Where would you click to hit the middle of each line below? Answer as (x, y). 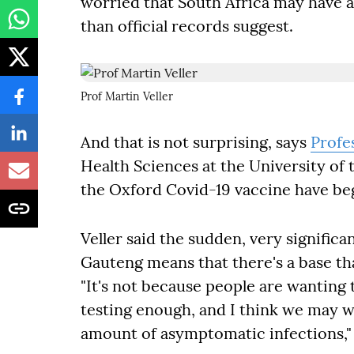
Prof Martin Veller (127, 96)
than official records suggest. (187, 26)
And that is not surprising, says (196, 142)
